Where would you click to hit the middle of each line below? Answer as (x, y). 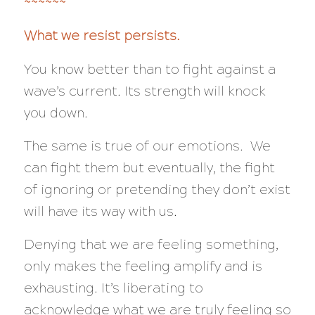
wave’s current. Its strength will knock (144, 91)
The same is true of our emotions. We (147, 146)
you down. (57, 112)
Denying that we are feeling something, (151, 244)
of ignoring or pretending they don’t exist (157, 189)
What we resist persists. (102, 36)
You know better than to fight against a (149, 69)
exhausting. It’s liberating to (113, 288)
